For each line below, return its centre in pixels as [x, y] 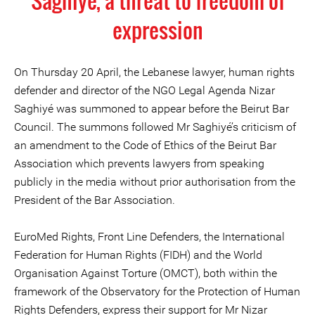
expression [157, 30]
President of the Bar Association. [95, 200]
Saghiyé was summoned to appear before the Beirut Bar [152, 109]
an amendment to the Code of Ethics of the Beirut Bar [145, 145]
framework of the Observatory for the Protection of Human [157, 291]
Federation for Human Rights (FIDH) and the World [138, 255]
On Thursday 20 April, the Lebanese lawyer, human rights [154, 72]
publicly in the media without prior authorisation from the [155, 182]
